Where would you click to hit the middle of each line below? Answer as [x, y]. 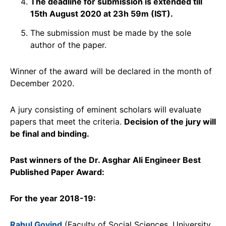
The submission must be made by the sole [111, 33]
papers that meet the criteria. [67, 121]
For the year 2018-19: [53, 198]
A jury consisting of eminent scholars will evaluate [106, 109]
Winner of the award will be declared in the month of [111, 71]
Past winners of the [49, 160]
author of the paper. [68, 45]
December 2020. [42, 83]
